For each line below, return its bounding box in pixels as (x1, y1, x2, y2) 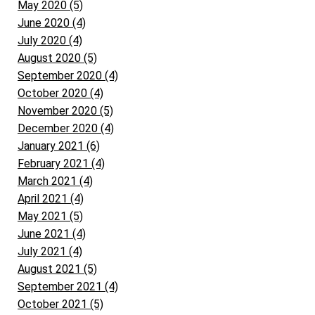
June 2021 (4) (18, 226, 86, 240)
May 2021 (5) (18, 209, 83, 223)
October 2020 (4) (18, 86, 103, 100)
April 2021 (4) (18, 191, 84, 205)
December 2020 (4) (18, 121, 114, 135)
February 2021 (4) (18, 156, 105, 170)
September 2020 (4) (18, 68, 118, 82)
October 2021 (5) (18, 297, 103, 311)
